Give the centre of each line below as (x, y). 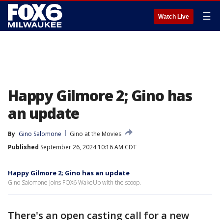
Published (23, 147)
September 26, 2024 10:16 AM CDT (88, 147)
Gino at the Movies (96, 134)
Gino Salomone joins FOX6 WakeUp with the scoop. (74, 182)
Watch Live (174, 17)
